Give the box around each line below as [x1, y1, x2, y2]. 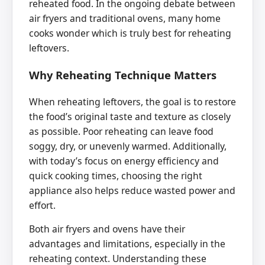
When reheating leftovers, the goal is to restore [29, 95, 236, 108]
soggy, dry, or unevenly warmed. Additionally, [29, 139, 227, 153]
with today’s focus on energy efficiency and [29, 154, 219, 167]
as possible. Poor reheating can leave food [29, 124, 214, 138]
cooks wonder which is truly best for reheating [29, 27, 231, 40]
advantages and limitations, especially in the [29, 237, 225, 251]
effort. [29, 198, 56, 212]
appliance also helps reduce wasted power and [29, 183, 235, 197]
